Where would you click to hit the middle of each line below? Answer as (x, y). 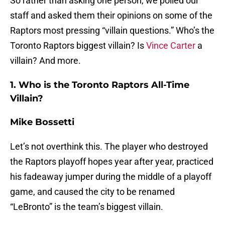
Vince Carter (171, 46)
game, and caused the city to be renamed (92, 192)
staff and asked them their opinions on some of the (111, 16)
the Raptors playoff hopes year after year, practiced (112, 162)
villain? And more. (45, 61)
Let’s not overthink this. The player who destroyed (109, 147)
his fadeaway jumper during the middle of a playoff (111, 177)
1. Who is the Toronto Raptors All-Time (100, 85)
